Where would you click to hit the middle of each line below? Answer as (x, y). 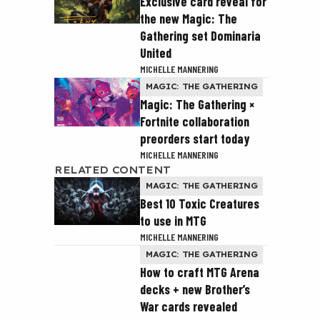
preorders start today (195, 139)
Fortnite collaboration (195, 121)
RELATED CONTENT (112, 170)
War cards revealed (189, 306)
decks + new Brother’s (195, 289)
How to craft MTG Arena (200, 272)
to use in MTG (173, 221)
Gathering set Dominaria (200, 36)
